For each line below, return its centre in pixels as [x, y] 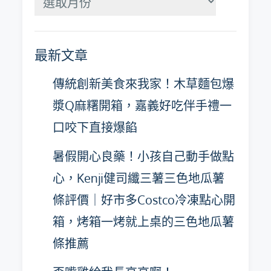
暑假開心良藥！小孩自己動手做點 [144, 156]
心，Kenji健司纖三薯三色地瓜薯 [139, 178]
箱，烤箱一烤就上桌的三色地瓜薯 [144, 221]
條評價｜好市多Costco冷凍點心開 [144, 200]
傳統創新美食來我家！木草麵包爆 [144, 83]
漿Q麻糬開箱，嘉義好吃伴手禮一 [142, 105]
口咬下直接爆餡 [95, 127]
